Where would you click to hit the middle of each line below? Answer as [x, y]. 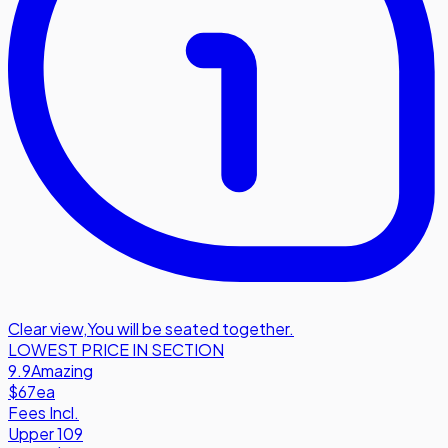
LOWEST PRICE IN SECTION [116, 349]
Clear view [45, 328]
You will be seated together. [190, 328]
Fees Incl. [43, 412]
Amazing [62, 370]
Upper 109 [45, 433]
